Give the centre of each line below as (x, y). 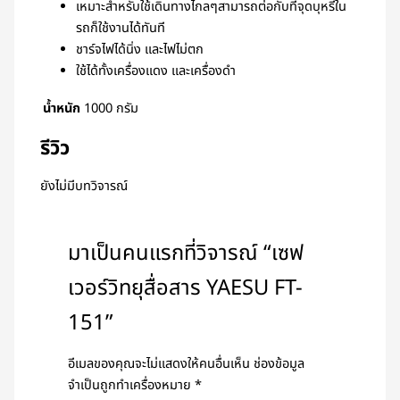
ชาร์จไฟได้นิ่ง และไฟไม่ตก (140, 50)
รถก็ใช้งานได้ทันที (121, 29)
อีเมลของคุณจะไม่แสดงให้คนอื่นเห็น (159, 365)
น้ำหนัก (62, 108)
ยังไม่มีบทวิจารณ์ (84, 187)
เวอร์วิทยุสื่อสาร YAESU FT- (186, 288)
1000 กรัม (112, 108)
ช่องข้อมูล (279, 365)
